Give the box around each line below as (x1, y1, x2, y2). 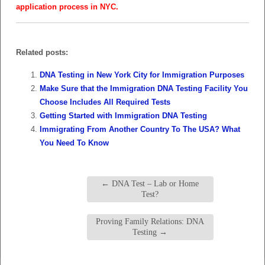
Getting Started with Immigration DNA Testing (40, 111, 207, 120)
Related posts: (16, 47, 68, 57)
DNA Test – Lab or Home (109, 179, 199, 188)
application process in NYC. (16, 2, 118, 11)
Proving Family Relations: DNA (96, 216, 205, 226)
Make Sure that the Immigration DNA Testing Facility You (40, 83, 248, 93)
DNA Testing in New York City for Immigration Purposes (40, 70, 244, 79)
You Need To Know (40, 138, 109, 147)
